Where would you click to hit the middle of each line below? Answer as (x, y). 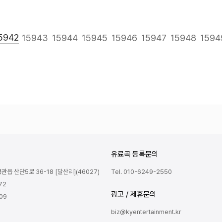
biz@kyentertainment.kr (146, 212)
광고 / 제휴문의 (134, 194)
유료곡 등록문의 (135, 154)
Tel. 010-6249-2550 (141, 172)
